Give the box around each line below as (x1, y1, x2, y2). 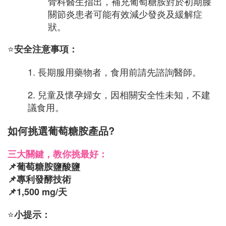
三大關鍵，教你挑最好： (8, 147, 107, 160)
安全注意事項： (14, 43, 78, 55)
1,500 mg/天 (17, 185, 67, 198)
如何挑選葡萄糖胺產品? (8, 123, 115, 138)
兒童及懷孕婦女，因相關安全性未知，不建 (38, 88, 210, 101)
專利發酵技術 (17, 173, 71, 186)
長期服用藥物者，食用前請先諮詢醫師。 (38, 65, 201, 78)
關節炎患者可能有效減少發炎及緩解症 (48, 7, 202, 20)
